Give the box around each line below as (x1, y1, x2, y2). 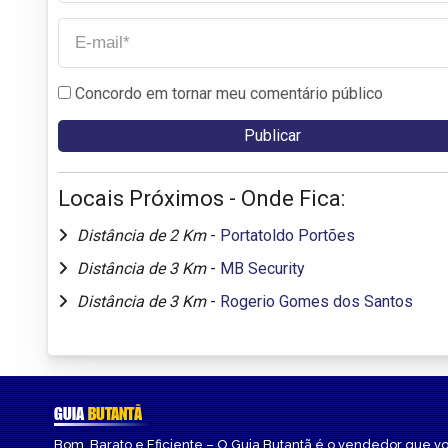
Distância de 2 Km (77, 225, 210, 245)
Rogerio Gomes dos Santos (220, 291, 413, 311)
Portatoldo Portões (220, 225, 355, 245)
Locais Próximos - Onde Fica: (58, 185, 345, 211)
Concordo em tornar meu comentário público (75, 83, 383, 103)
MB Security (220, 258, 305, 278)
